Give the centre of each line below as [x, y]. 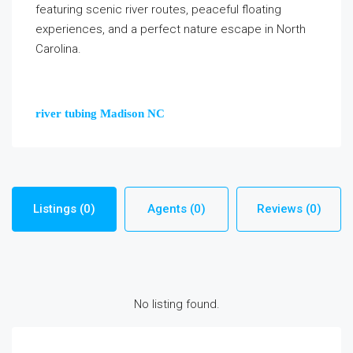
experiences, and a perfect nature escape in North [171, 29]
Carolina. [58, 49]
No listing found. [176, 304]
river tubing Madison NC [100, 113]
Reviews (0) [289, 209]
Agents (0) [176, 209]
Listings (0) [64, 209]
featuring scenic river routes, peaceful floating [158, 9]
